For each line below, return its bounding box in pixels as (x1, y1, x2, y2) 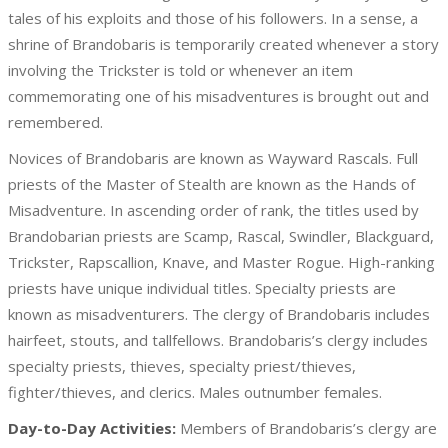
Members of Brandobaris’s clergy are (176, 418, 437, 438)
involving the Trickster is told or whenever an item (8, 60, 353, 80)
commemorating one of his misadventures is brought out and (8, 86, 429, 106)
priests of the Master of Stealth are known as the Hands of (8, 174, 415, 194)
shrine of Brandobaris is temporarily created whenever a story (8, 34, 439, 54)
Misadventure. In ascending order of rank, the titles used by (8, 200, 419, 220)
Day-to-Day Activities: (8, 418, 176, 438)
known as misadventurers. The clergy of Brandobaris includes (8, 304, 430, 324)
